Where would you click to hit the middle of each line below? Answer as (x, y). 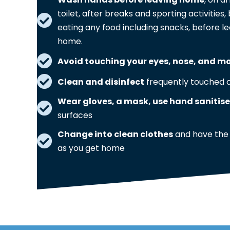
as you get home (91, 148)
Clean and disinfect (101, 82)
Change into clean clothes (115, 135)
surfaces (75, 116)
